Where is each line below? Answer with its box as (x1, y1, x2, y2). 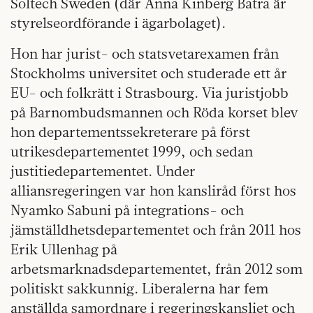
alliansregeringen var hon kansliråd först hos (10, 182, 296, 200)
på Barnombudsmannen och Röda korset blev (10, 103, 298, 122)
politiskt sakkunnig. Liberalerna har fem (10, 279, 268, 298)
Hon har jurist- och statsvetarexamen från (10, 45, 279, 63)
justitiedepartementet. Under (10, 162, 196, 180)
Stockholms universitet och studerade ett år (10, 64, 287, 82)
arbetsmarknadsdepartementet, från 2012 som (10, 260, 303, 278)
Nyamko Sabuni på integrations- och (10, 201, 244, 219)
